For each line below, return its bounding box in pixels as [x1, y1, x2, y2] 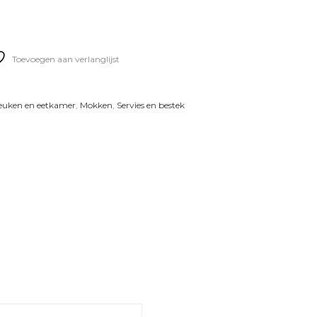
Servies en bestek [117, 100, 185, 110]
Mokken [80, 100, 113, 110]
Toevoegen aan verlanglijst [11, 54, 120, 64]
